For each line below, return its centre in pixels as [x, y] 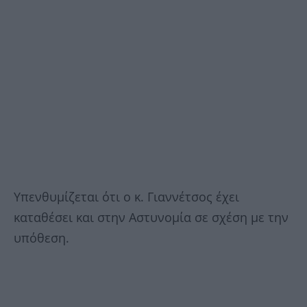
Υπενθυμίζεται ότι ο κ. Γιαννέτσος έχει [126, 197]
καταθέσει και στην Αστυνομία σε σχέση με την [151, 218]
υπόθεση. [41, 238]
